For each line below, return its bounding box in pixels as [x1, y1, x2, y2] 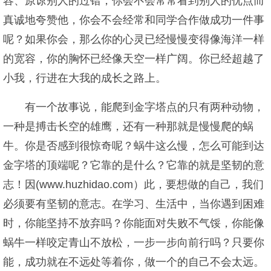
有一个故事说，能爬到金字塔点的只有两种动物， [25, 101, 264, 113]
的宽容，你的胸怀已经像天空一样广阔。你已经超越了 [3, 53, 264, 65]
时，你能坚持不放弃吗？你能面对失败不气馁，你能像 [3, 217, 264, 229]
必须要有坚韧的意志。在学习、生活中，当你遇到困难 [3, 198, 264, 210]
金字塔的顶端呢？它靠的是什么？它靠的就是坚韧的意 [3, 159, 264, 171]
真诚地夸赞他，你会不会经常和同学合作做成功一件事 [3, 14, 264, 26]
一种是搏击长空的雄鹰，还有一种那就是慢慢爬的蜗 [3, 120, 253, 132]
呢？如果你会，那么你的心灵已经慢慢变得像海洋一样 [3, 33, 264, 45]
